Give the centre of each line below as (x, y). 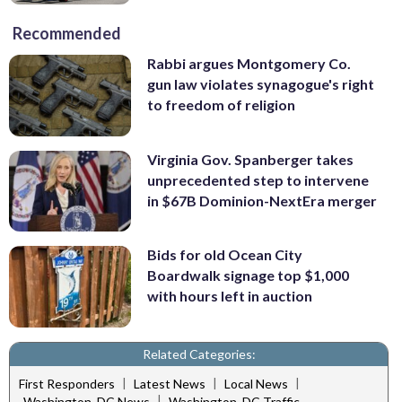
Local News (256, 384)
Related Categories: (199, 354)
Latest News (170, 384)
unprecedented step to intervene (258, 179)
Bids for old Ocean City (225, 255)
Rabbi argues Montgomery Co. (249, 63)
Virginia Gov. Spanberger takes (250, 159)
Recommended (67, 33)
